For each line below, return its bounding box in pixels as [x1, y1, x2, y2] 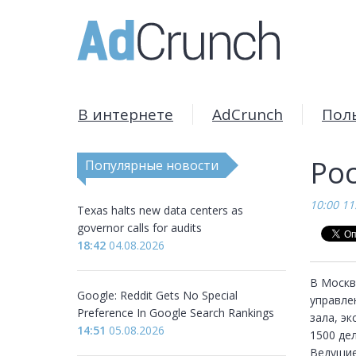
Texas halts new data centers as [77, 203, 243, 218]
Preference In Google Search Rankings [77, 305, 274, 320]
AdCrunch [212, 104, 283, 125]
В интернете [78, 104, 173, 125]
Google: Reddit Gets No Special [77, 288, 238, 303]
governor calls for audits [77, 220, 202, 235]
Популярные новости [84, 157, 219, 174]
